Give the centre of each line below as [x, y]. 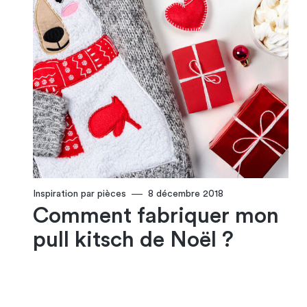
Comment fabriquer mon [156, 216]
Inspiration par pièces [79, 194]
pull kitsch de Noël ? [133, 240]
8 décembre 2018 [186, 194]
